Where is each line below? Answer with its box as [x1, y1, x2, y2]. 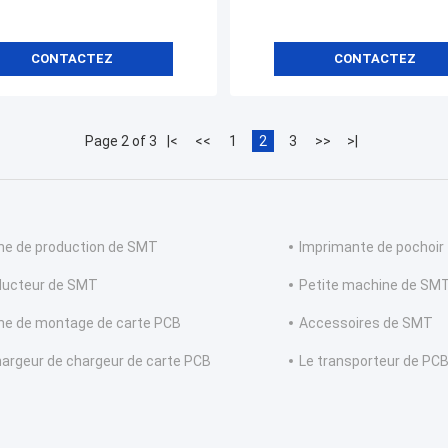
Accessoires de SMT [299, 315, 433, 332]
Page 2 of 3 [84, 133, 157, 150]
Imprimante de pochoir [299, 239, 444, 256]
